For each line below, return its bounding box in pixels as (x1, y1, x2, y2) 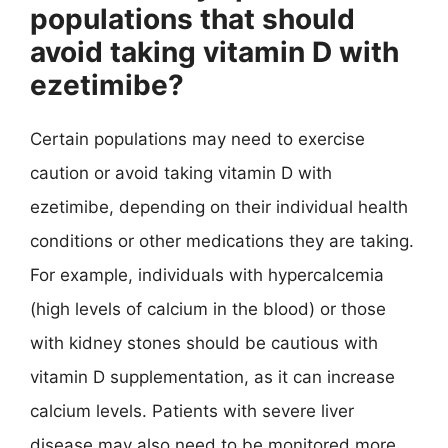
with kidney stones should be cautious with (30, 332, 378, 353)
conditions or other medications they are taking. (30, 230, 414, 251)
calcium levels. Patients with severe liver (30, 400, 354, 421)
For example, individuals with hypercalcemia (30, 264, 384, 285)
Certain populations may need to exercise (30, 128, 365, 149)
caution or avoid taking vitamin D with (30, 162, 332, 183)
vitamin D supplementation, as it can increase (30, 366, 395, 387)
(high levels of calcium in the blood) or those (30, 298, 386, 319)
